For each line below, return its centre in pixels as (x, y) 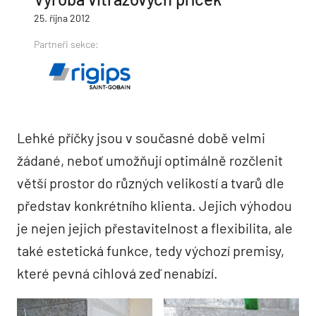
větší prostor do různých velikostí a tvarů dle (151, 183)
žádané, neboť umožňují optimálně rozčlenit (150, 160)
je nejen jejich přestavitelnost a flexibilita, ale (155, 228)
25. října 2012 (62, 18)
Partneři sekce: (66, 44)
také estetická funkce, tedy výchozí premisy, (151, 250)
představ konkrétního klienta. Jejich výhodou (154, 205)
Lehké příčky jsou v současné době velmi (141, 138)
